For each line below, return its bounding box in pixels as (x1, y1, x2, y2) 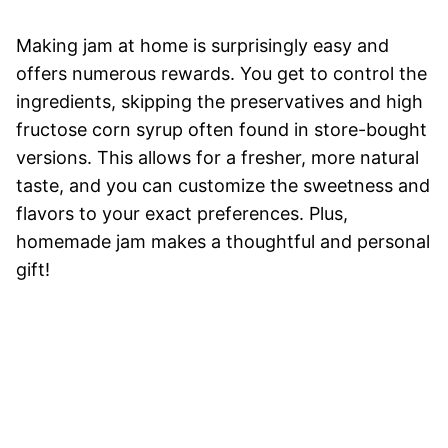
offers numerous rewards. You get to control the (16, 62, 427, 84)
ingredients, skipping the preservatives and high (16, 90, 423, 112)
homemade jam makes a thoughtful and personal (16, 230, 430, 252)
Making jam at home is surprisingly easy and (16, 34, 389, 56)
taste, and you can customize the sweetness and (16, 174, 430, 196)
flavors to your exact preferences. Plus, (16, 202, 348, 224)
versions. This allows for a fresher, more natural (16, 146, 419, 168)
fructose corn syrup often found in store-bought (16, 118, 427, 140)
